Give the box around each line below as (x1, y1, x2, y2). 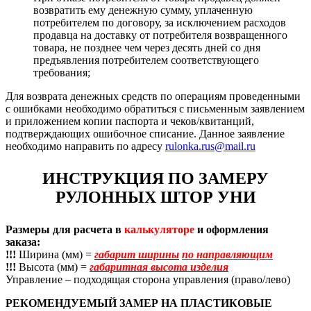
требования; (33, 66, 90, 78)
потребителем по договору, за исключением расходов (33, 16, 286, 28)
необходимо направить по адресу (6, 140, 165, 152)
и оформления (194, 223, 269, 235)
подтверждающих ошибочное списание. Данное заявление (6, 127, 285, 140)
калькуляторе (124, 223, 194, 235)
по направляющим (182, 248, 273, 260)
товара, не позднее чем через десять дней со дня (33, 41, 260, 53)
